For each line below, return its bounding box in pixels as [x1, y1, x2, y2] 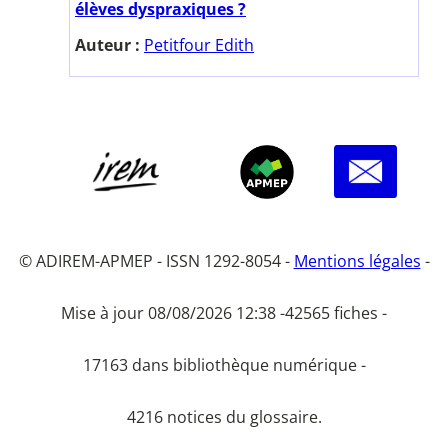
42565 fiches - [285, 301, 387, 324]
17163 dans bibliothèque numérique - [82, 353, 366, 376]
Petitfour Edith [144, 33, 254, 56]
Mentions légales [293, 249, 421, 272]
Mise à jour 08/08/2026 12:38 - [61, 301, 285, 324]
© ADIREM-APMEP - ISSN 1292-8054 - [18, 249, 294, 272]
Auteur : [75, 33, 144, 56]
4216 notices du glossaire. [126, 405, 322, 428]
